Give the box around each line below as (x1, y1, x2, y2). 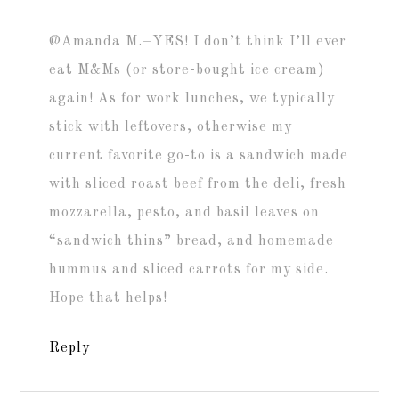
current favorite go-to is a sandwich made (49, 148, 349, 163)
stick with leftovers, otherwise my (49, 119, 293, 134)
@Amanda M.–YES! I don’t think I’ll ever (49, 34, 347, 49)
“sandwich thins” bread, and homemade (49, 233, 335, 248)
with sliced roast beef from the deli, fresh (49, 176, 347, 191)
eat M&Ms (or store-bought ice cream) (49, 62, 326, 77)
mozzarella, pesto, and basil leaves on (49, 205, 321, 220)
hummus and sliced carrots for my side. (49, 262, 330, 277)
